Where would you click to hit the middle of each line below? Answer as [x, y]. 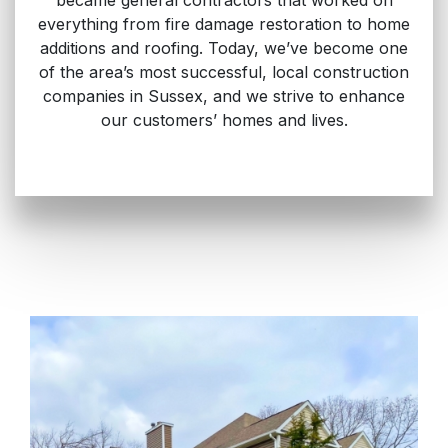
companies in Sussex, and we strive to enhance [224, 95]
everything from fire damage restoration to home [224, 23]
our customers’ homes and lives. [224, 119]
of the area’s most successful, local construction [224, 71]
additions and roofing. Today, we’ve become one [224, 47]
